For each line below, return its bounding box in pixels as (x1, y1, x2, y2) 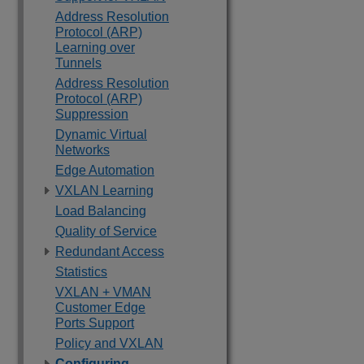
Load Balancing (55, 204, 146, 218)
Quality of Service (55, 224, 157, 238)
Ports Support (55, 316, 134, 330)
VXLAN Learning (55, 184, 154, 197)
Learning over (55, 41, 135, 54)
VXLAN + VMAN (55, 285, 151, 299)
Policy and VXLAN (55, 336, 163, 350)
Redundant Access (55, 245, 164, 258)
